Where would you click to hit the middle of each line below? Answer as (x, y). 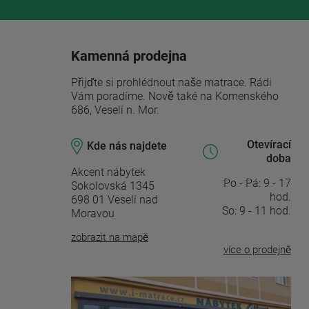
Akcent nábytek (108, 172)
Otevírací (269, 144)
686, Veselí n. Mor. (115, 110)
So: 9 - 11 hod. (256, 210)
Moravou (93, 213)
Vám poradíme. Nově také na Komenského (175, 96)
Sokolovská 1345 (113, 186)
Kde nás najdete (127, 146)
